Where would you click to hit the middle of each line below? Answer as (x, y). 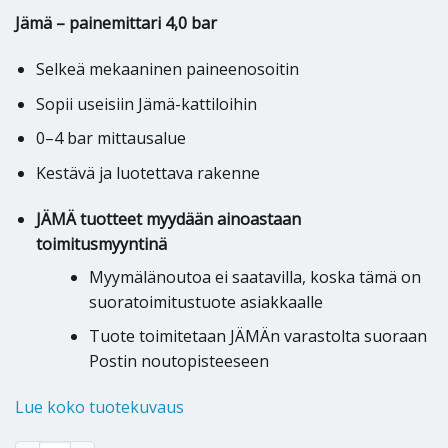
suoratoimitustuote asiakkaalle (205, 301)
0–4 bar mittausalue (110, 138)
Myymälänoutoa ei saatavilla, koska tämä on (254, 276)
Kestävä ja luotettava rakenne (147, 173)
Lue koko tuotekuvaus (99, 407)
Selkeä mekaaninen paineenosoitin (167, 69)
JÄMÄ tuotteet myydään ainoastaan (168, 218)
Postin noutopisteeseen (178, 361)
